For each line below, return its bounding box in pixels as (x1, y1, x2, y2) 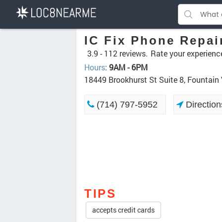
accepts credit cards (92, 205, 155, 215)
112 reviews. (104, 48, 148, 58)
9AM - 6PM (109, 62, 148, 72)
